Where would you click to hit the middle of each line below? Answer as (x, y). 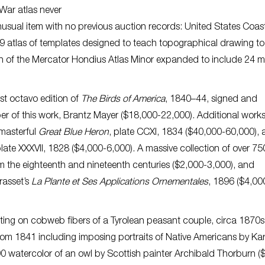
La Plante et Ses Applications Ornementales (120, 182)
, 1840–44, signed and (211, 100)
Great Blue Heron (74, 133)
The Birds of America (123, 100)
